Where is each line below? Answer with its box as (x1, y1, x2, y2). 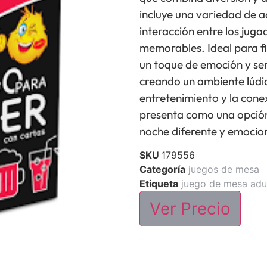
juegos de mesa (188, 163, 259, 176)
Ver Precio (150, 198, 231, 219)
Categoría (139, 163, 185, 176)
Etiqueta (139, 178, 178, 190)
